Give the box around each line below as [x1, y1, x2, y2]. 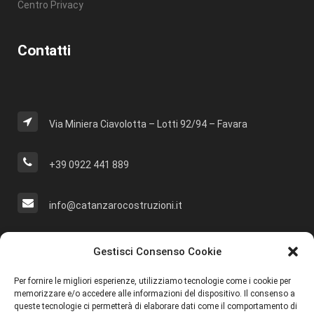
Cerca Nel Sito [18, 236, 107, 254]
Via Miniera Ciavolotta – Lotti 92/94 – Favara [49, 118, 247, 130]
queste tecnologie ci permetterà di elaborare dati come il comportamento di [14, 301, 297, 311]
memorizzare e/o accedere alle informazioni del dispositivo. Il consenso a [14, 289, 295, 299]
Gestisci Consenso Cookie [93, 245, 221, 258]
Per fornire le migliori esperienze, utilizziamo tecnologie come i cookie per [14, 276, 291, 286]
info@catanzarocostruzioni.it [49, 200, 182, 212]
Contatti [18, 42, 70, 60]
